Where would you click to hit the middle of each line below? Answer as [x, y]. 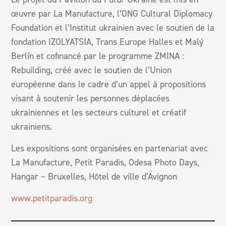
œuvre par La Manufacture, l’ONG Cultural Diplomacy [112, 13]
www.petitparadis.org [52, 198]
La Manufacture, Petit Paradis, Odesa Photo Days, [105, 162]
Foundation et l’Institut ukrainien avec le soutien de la [113, 27]
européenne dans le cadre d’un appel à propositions [109, 84]
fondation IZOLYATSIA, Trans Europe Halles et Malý [107, 42]
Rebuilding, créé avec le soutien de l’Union [92, 70]
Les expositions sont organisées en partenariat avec [110, 148]
